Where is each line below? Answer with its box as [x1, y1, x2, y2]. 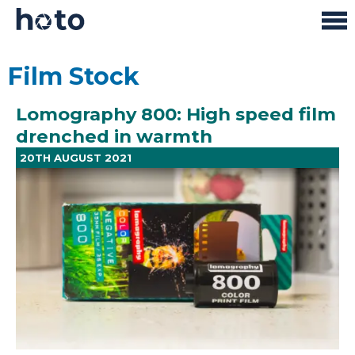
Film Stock [8, 62, 139, 92]
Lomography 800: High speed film [16, 103, 336, 126]
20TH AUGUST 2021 [20, 151, 132, 165]
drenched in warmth [16, 125, 212, 148]
